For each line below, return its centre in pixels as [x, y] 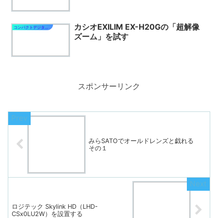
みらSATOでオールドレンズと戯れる [145, 141]
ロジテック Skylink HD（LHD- [55, 206]
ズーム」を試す [101, 36]
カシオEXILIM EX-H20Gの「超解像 [136, 27]
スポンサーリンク [109, 86]
